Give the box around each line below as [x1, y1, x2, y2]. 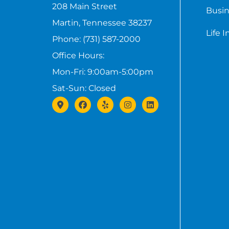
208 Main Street [52, 1, 117, 11]
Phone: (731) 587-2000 [52, 34, 141, 44]
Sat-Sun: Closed [52, 83, 116, 93]
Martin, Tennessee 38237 [52, 17, 152, 28]
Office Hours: [52, 50, 104, 60]
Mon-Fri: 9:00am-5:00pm [52, 66, 153, 77]
